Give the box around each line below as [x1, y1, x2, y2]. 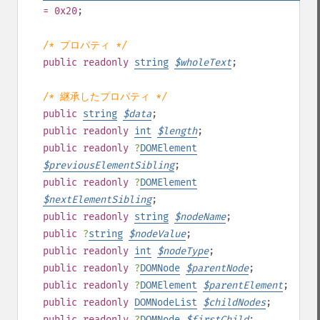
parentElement [209, 279, 283, 291]
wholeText [180, 56, 231, 69]
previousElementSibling [49, 159, 174, 171]
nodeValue [134, 228, 186, 240]
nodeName [180, 211, 226, 223]
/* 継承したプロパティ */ [43, 91, 167, 103]
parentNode [191, 262, 249, 274]
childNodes [209, 296, 266, 309]
